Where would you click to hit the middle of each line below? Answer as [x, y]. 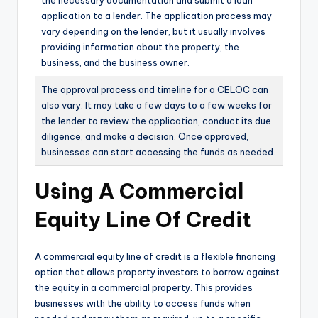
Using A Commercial [139, 192]
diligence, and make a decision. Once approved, [145, 137]
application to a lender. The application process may [157, 16]
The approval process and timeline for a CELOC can [155, 90]
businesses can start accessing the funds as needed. [158, 152]
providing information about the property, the [140, 47]
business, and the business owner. [115, 63]
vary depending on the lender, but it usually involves [153, 32]
